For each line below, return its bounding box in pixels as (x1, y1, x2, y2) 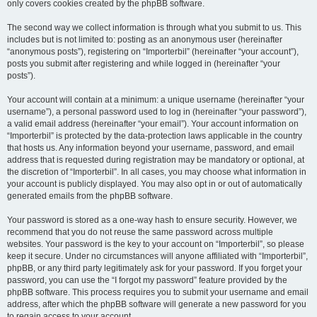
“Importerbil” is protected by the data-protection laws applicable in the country (7, 131, 302, 141)
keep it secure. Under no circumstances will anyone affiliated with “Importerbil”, (7, 251, 308, 261)
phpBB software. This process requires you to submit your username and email (7, 287, 309, 297)
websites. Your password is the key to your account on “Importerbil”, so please (7, 239, 304, 249)
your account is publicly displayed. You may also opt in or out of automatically (7, 179, 302, 189)
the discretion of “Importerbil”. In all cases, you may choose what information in (7, 167, 306, 177)
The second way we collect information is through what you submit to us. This (7, 23, 301, 33)
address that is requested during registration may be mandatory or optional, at (7, 155, 304, 165)
